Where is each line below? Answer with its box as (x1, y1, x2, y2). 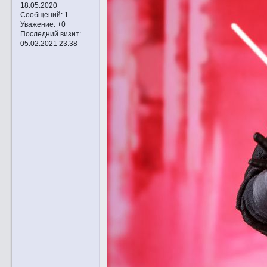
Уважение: (20, 20, 55, 29)
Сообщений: (20, 11, 63, 19)
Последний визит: (20, 30, 81, 38)
